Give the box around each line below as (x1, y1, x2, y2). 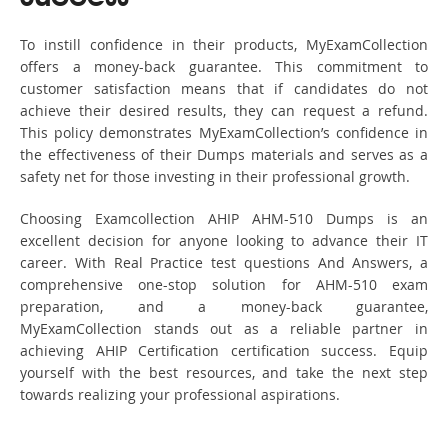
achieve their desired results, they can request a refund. (20, 101, 428, 121)
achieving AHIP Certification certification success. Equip (20, 341, 428, 361)
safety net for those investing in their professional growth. (20, 167, 410, 187)
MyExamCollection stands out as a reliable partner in (20, 319, 428, 339)
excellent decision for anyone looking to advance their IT (20, 231, 428, 251)
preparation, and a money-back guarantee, (20, 297, 428, 317)
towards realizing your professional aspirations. (20, 385, 340, 405)
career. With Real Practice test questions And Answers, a (20, 253, 428, 273)
